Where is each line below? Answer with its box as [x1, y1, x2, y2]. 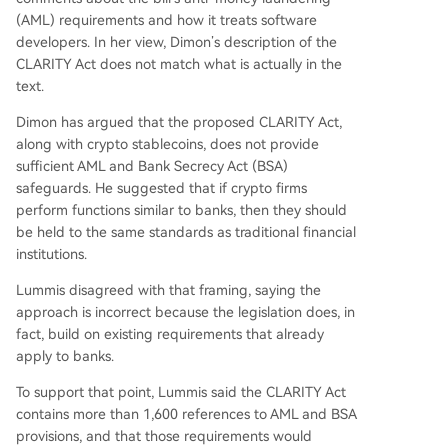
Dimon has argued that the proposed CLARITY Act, [16, 114, 342, 130]
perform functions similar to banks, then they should [16, 202, 347, 218]
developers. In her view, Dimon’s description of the [16, 34, 337, 50]
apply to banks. [16, 348, 114, 364]
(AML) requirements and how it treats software [16, 12, 317, 28]
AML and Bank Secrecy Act [77, 158, 252, 174]
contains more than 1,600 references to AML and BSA [16, 406, 356, 422]
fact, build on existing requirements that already [16, 326, 324, 342]
